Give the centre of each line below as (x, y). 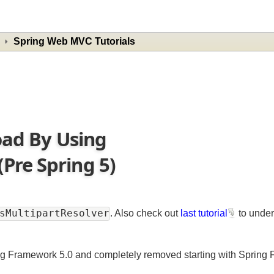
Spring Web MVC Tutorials (85, 43)
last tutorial (219, 220)
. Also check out (158, 220)
